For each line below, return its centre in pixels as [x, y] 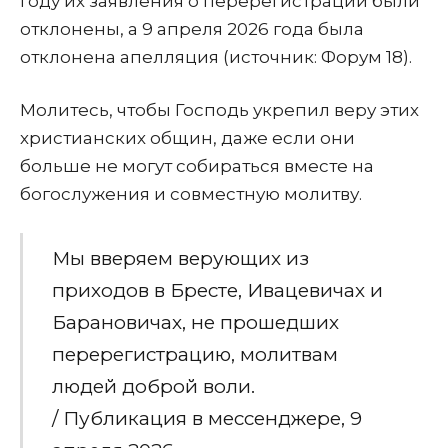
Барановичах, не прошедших [195, 322]
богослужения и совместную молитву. [191, 194]
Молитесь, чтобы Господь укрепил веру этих [219, 110]
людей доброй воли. [153, 386]
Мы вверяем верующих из [180, 258]
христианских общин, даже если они [187, 138]
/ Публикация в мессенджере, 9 [206, 418]
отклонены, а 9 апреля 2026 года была [192, 29]
